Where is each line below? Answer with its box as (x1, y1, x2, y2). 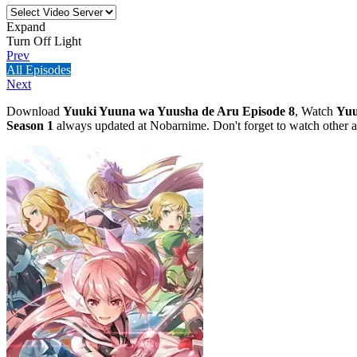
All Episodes (6, 62, 71, 76)
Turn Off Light (6, 33, 81, 48)
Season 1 (6, 118, 53, 132)
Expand (6, 19, 45, 33)
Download (6, 104, 63, 118)
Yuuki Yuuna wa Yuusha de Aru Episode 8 (63, 104, 295, 118)
